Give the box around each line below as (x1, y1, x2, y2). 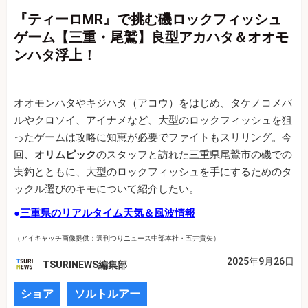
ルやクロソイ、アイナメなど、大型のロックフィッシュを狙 (14, 114, 292, 127)
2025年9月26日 (227, 256, 294, 267)
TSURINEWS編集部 (43, 259, 127, 271)
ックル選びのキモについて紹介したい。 (14, 183, 199, 196)
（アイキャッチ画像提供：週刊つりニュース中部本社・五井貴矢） (14, 234, 220, 243)
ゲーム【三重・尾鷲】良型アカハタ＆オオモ (14, 29, 289, 46)
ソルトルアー (74, 287, 140, 301)
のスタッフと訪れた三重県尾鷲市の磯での (96, 148, 292, 162)
